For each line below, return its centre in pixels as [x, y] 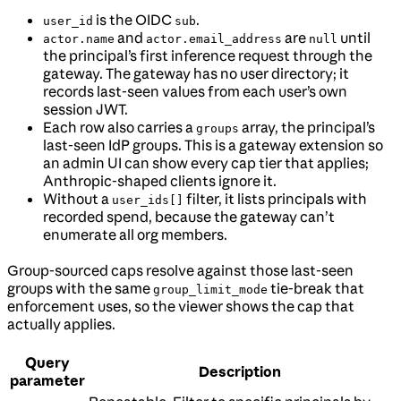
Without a [77, 199]
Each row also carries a [119, 128]
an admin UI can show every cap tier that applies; [206, 163]
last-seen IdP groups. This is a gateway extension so [213, 145]
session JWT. [85, 110]
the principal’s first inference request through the [208, 56]
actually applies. [61, 324]
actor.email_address [214, 39]
